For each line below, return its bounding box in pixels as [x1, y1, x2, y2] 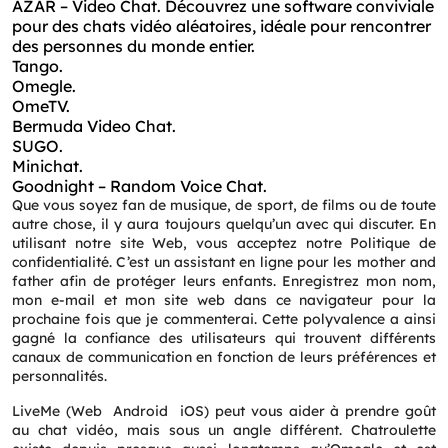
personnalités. [12, 367, 107, 385]
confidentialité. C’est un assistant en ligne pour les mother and [12, 253, 436, 271]
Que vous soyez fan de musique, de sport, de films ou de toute [12, 196, 436, 214]
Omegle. [12, 76, 76, 96]
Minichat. [12, 156, 83, 176]
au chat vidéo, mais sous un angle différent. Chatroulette [12, 421, 436, 439]
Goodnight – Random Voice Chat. [12, 176, 267, 196]
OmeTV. [12, 96, 70, 116]
